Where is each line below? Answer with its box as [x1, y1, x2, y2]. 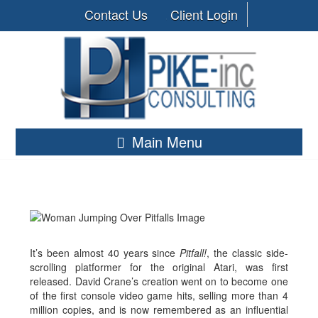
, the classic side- [207, 246, 288, 260]
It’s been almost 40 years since [30, 246, 176, 260]
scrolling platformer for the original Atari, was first [30, 260, 288, 274]
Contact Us [84, 5, 148, 23]
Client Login [170, 5, 238, 23]
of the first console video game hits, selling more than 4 [30, 288, 288, 302]
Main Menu [131, 131, 202, 153]
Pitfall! [175, 246, 207, 260]
